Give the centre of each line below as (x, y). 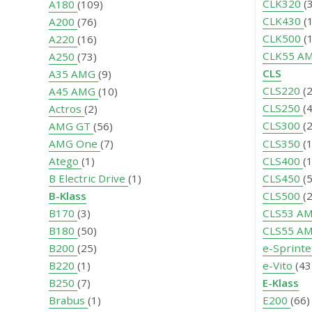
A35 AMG (73, 74)
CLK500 (283, 39)
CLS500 (283, 196)
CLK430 (283, 21)
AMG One (75, 144)
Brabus (68, 301)
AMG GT (71, 126)
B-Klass (68, 196)
